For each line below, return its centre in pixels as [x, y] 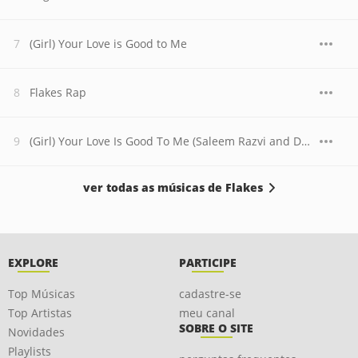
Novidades [36, 332]
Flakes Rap [58, 92]
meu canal [207, 313]
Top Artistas [40, 313]
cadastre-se [210, 294]
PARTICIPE [208, 263]
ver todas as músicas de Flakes [173, 187]
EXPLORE [33, 263]
